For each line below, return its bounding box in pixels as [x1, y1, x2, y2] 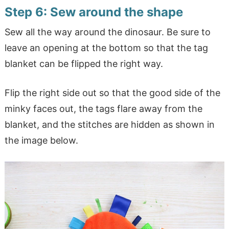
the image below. [4, 135, 78, 146]
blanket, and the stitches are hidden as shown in [4, 119, 215, 130]
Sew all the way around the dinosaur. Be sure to [4, 27, 211, 38]
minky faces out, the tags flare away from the [4, 103, 202, 114]
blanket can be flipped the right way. [4, 58, 163, 70]
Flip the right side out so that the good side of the [4, 87, 220, 99]
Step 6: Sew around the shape [4, 5, 183, 20]
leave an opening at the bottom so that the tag [4, 42, 208, 54]
